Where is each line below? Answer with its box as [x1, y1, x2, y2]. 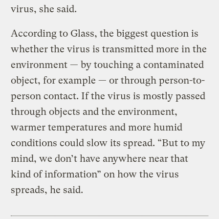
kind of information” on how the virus [11, 169, 179, 180]
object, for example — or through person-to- [11, 75, 205, 87]
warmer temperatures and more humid [11, 122, 183, 133]
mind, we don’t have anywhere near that [11, 153, 189, 165]
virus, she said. [11, 3, 77, 15]
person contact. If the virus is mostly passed [11, 90, 206, 102]
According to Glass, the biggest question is [11, 28, 199, 40]
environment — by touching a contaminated [11, 59, 204, 71]
